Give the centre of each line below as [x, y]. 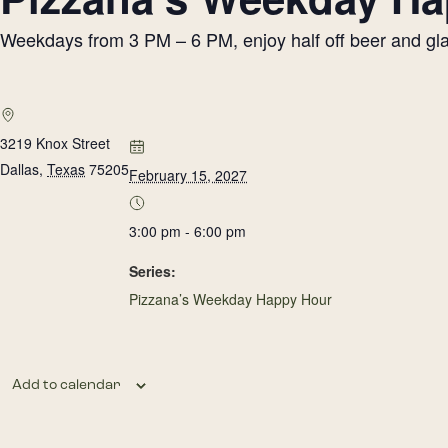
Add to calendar [66, 384]
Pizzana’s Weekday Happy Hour [230, 299]
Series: [152, 271]
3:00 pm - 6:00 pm [187, 231]
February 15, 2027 [188, 175]
